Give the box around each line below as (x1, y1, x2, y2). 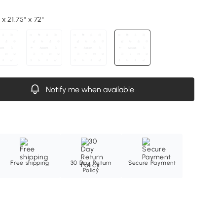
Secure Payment (128, 159, 176, 167)
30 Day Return (70, 159, 111, 167)
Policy (82, 167, 99, 174)
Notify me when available (45, 85, 134, 95)
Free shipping (10, 159, 49, 167)
